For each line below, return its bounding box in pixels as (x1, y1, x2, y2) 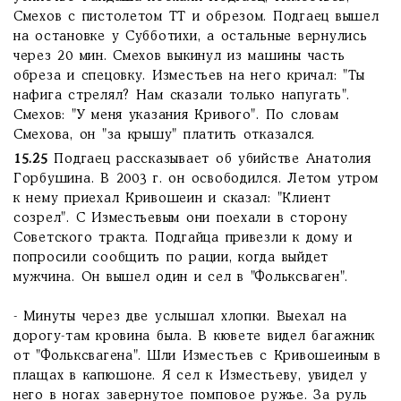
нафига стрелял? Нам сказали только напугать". (13, 90, 351, 102)
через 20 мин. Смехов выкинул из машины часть (13, 50, 346, 63)
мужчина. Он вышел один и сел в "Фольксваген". (13, 271, 349, 284)
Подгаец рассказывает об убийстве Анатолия (54, 153, 371, 166)
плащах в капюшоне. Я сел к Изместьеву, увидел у (13, 370, 368, 382)
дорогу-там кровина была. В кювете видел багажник (13, 330, 376, 343)
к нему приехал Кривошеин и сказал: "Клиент (13, 192, 331, 205)
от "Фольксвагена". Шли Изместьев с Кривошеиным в (13, 350, 382, 363)
